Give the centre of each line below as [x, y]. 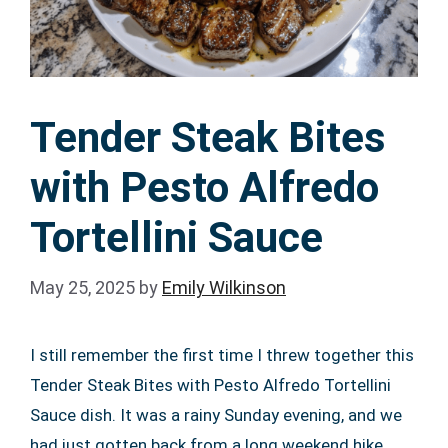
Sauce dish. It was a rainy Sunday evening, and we [216, 414]
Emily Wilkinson [224, 287]
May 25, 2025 [82, 287]
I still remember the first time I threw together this [222, 354]
